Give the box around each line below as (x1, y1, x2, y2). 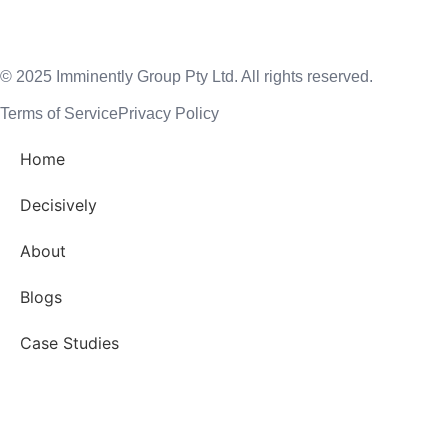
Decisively (20, 194, 97, 215)
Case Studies (20, 332, 119, 353)
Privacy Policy (118, 104, 219, 122)
